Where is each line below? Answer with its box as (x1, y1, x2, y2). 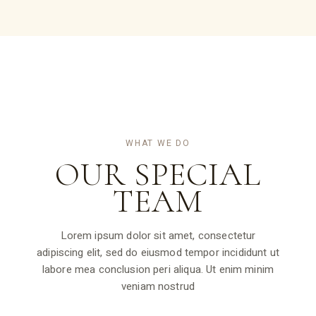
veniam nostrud (121, 279, 195, 295)
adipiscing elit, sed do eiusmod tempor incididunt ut (37, 245, 279, 261)
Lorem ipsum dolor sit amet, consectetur (60, 228, 256, 244)
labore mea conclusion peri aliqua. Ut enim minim (42, 262, 274, 278)
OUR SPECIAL (54, 154, 262, 195)
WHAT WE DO (125, 137, 190, 150)
